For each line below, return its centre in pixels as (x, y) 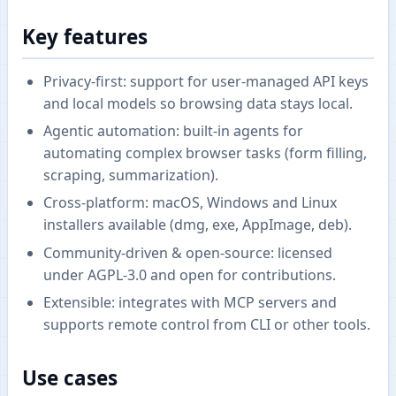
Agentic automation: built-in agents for (173, 130)
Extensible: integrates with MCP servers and (190, 303)
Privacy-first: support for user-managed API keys (206, 81)
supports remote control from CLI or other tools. (207, 325)
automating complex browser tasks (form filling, (205, 152)
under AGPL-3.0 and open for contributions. (190, 274)
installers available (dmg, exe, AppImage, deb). (198, 225)
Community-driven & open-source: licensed (188, 252)
